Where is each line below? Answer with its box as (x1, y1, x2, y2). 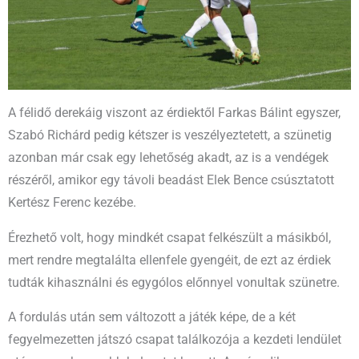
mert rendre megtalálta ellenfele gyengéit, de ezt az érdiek (8, 252, 331, 268)
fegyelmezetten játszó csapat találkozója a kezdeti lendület (8, 333, 341, 348)
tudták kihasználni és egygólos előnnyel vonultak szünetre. (8, 275, 340, 290)
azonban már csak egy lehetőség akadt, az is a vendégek (8, 151, 329, 166)
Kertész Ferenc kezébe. (8, 196, 136, 211)
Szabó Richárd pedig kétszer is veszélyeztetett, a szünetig (8, 128, 332, 143)
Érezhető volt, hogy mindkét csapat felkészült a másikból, (8, 230, 331, 245)
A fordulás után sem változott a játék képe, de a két (8, 310, 296, 325)
